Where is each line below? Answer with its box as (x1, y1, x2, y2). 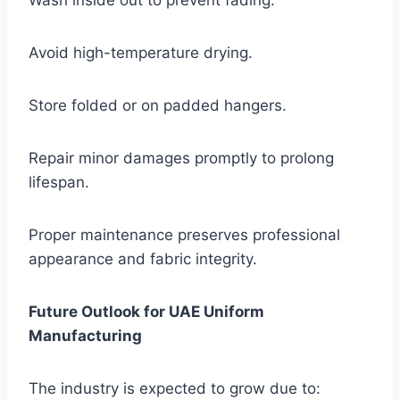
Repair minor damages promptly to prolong (29, 149, 334, 168)
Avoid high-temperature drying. (29, 44, 253, 62)
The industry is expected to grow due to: (29, 379, 321, 398)
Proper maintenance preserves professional (29, 226, 340, 245)
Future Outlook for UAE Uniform (29, 303, 264, 321)
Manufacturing (29, 327, 142, 346)
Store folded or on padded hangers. (29, 96, 287, 115)
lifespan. (29, 173, 89, 192)
